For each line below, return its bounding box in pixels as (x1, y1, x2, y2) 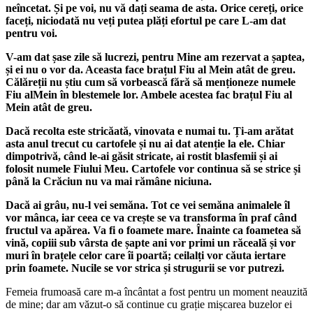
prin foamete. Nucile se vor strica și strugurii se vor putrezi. (6, 261, 284, 274)
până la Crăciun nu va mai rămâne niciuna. (6, 175, 212, 187)
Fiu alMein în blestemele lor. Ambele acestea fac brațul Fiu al (6, 88, 292, 101)
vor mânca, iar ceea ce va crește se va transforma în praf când (6, 211, 297, 224)
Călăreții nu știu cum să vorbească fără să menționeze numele (6, 75, 296, 88)
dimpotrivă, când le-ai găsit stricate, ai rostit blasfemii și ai (6, 150, 277, 162)
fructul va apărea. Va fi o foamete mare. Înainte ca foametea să (6, 224, 301, 236)
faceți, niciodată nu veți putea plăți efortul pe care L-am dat (6, 14, 286, 27)
